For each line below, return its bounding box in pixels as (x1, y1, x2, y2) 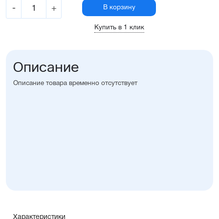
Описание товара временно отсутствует (13, 80, 137, 87)
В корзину (103, 4, 135, 11)
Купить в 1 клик (94, 24, 144, 31)
